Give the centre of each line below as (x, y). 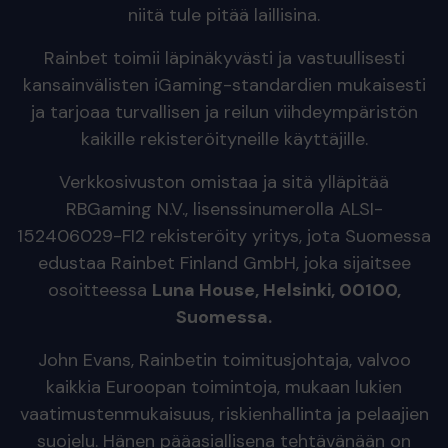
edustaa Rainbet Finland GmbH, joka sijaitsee (224, 263)
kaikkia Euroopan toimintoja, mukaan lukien (224, 387)
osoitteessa (99, 290)
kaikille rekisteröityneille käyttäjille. (224, 139)
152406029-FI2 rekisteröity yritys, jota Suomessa (224, 236)
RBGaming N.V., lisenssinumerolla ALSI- (224, 209)
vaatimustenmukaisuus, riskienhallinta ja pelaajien (224, 414)
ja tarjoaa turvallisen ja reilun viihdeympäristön (224, 112)
